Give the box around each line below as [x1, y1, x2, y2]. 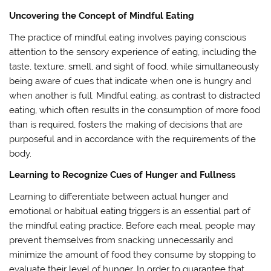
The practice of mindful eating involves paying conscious [9, 31, 247, 43]
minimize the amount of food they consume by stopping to [9, 249, 256, 260]
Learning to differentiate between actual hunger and [9, 191, 229, 202]
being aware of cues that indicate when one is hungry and [9, 75, 252, 87]
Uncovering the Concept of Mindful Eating [9, 10, 195, 22]
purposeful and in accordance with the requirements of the [9, 133, 256, 145]
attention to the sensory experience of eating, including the [9, 46, 257, 57]
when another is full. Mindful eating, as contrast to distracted [9, 90, 261, 101]
